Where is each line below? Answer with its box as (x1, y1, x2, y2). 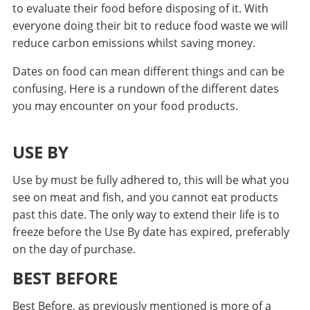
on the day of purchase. (12, 241, 136, 257)
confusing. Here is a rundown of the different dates (12, 81, 279, 97)
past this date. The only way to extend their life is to (12, 207, 280, 223)
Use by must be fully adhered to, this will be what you (12, 172, 289, 188)
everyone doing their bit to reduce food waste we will (12, 18, 288, 34)
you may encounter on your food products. (12, 98, 238, 114)
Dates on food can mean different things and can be (12, 64, 284, 80)
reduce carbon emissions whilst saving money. (12, 35, 255, 51)
